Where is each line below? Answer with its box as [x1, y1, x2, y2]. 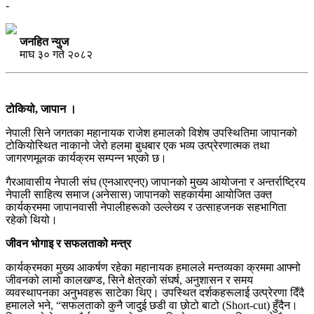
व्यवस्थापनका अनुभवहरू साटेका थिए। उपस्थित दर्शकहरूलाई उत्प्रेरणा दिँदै [6, 287, 304, 299]
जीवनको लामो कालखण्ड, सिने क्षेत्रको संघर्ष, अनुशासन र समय [6, 274, 253, 287]
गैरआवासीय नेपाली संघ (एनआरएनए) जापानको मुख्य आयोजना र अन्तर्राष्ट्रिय [6, 176, 306, 189]
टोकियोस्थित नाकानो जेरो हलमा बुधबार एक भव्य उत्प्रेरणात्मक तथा [6, 139, 270, 152]
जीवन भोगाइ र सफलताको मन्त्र [6, 238, 131, 250]
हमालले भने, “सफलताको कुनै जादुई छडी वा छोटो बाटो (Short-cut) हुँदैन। [6, 299, 298, 312]
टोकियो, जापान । [6, 103, 76, 116]
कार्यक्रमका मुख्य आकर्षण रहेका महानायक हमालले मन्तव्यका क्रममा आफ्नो [6, 261, 301, 274]
